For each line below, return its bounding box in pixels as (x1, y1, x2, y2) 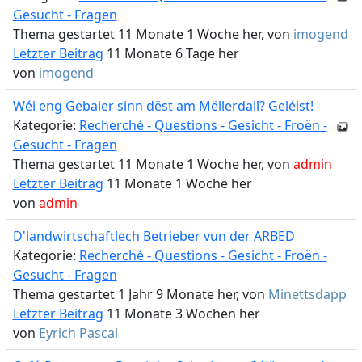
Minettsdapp (267, 285, 347, 303)
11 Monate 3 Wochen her (103, 305, 260, 322)
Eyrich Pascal (38, 324, 118, 342)
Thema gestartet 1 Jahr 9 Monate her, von (12, 285, 268, 303)
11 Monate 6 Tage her (103, 44, 239, 62)
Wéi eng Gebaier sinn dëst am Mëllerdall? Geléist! (12, 97, 314, 115)
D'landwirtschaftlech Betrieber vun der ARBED (12, 227, 295, 245)
